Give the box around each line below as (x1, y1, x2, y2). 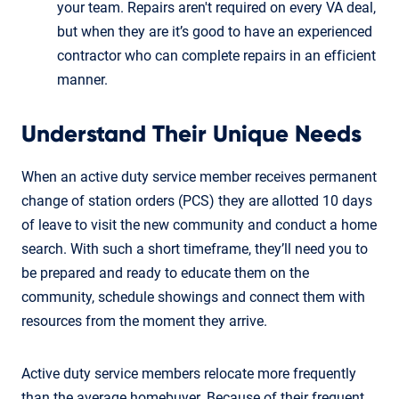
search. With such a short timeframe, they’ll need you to (21, 240, 368, 257)
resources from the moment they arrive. (21, 312, 267, 330)
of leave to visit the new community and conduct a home (21, 216, 377, 233)
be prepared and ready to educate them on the (21, 264, 309, 281)
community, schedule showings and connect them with (21, 288, 365, 305)
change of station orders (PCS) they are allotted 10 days (21, 191, 372, 209)
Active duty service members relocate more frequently (21, 364, 356, 382)
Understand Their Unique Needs (21, 123, 362, 146)
